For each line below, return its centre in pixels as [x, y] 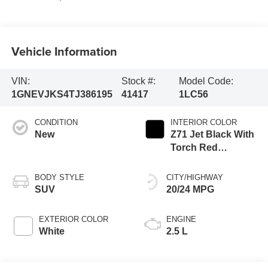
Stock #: [139, 81]
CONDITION [56, 123]
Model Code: [206, 81]
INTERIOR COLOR [204, 123]
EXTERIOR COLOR [73, 220]
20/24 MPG [190, 190]
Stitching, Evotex [209, 161]
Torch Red [194, 148]
